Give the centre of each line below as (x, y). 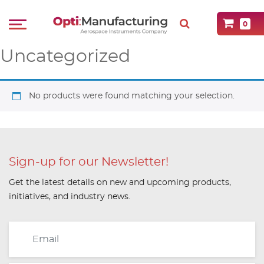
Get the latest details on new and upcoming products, (120, 183)
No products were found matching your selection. (132, 96)
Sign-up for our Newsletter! (89, 162)
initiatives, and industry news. (70, 197)
